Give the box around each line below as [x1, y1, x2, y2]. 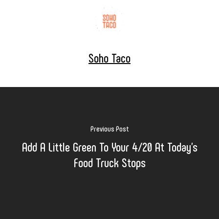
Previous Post [90, 123, 129, 133]
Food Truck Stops [73, 154, 146, 170]
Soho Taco [88, 50, 131, 65]
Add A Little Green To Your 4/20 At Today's [22, 138, 197, 154]
